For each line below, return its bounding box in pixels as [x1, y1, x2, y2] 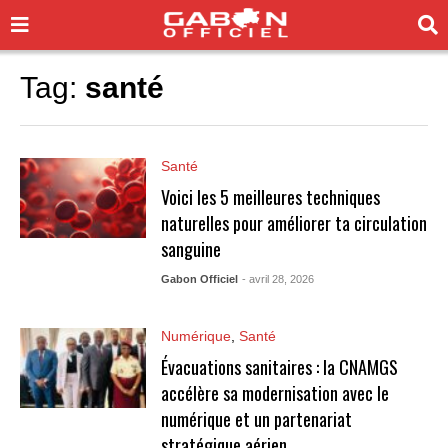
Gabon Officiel [160, 273, 238, 285]
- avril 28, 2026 [241, 273, 314, 285]
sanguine [160, 236, 221, 262]
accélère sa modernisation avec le [160, 380, 389, 406]
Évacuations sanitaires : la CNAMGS [160, 354, 398, 380]
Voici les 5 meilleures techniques [160, 184, 380, 210]
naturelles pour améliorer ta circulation [160, 210, 427, 236]
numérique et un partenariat [160, 406, 352, 432]
